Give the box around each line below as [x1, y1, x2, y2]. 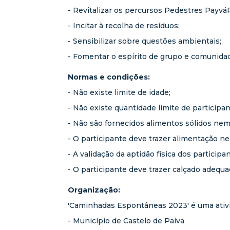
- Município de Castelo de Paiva [68, 216, 184, 225]
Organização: [68, 185, 120, 195]
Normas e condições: [68, 72, 150, 82]
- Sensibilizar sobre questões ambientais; [68, 36, 221, 46]
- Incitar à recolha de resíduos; [68, 21, 180, 30]
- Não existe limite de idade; [68, 88, 170, 97]
